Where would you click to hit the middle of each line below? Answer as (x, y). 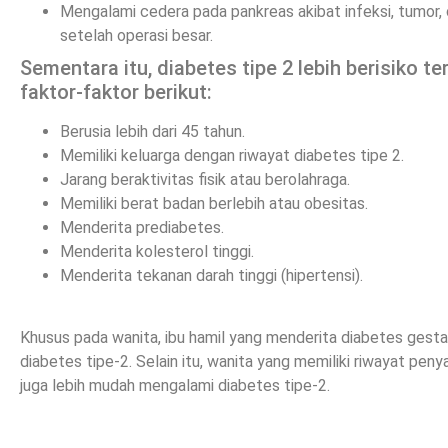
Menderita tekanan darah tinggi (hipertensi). (211, 275)
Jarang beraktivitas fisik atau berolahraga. (205, 179)
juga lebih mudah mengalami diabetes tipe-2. (175, 385)
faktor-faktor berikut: (116, 91)
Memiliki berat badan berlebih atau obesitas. (214, 203)
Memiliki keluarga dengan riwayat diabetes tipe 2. (232, 155)
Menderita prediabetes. (142, 227)
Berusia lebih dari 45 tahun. (152, 131)
